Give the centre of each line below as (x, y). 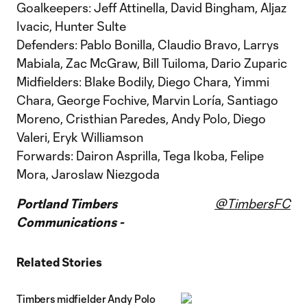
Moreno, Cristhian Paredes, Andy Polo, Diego (141, 119)
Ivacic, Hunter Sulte (71, 26)
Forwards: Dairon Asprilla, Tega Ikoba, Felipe (140, 156)
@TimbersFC (253, 204)
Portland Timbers (67, 204)
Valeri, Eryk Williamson (80, 137)
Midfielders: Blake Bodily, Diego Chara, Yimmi (143, 82)
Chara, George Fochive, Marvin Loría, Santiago (147, 100)
